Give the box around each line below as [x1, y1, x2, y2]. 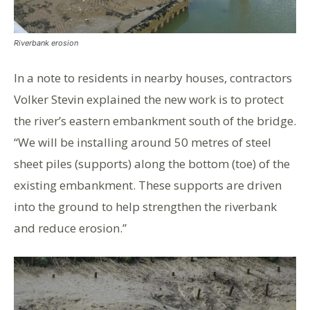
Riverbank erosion [14, 38, 78, 48]
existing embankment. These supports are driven [14, 177, 282, 193]
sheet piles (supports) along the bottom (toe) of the [14, 156, 290, 172]
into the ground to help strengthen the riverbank [14, 199, 277, 215]
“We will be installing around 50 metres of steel [14, 134, 271, 150]
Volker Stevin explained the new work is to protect [14, 91, 284, 107]
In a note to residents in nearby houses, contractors [14, 70, 292, 86]
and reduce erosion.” [14, 220, 127, 236]
